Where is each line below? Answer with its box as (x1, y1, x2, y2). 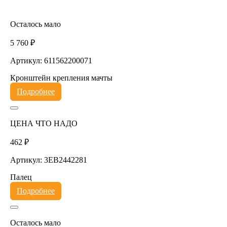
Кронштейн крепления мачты (10, 73, 112, 82)
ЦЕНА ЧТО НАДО (10, 119, 78, 128)
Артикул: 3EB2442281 (10, 155, 87, 164)
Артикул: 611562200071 (10, 56, 92, 65)
